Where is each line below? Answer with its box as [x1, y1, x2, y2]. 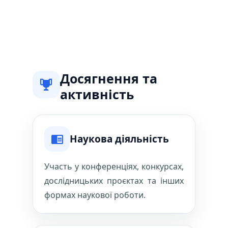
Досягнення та [60, 70, 157, 87]
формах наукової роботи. [44, 189, 146, 201]
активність [60, 85, 134, 103]
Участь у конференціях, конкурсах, [44, 161, 184, 172]
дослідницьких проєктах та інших [44, 175, 184, 186]
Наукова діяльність [70, 132, 169, 146]
